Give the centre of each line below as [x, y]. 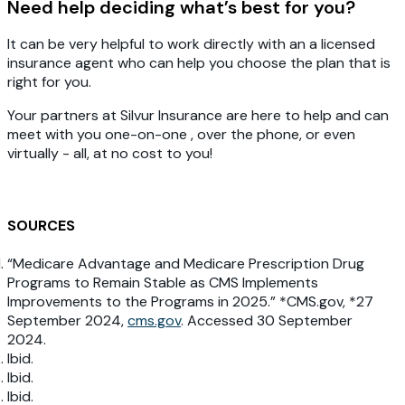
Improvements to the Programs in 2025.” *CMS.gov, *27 [190, 301]
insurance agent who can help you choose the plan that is [199, 63]
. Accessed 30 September [267, 320]
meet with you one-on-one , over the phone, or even [181, 135]
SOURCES [41, 225]
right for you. [49, 82]
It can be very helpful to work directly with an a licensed [191, 44]
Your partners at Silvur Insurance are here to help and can [198, 116]
